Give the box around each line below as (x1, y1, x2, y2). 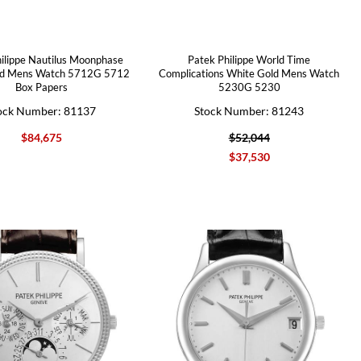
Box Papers (15, 80, 68, 93)
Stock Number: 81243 (194, 103, 305, 118)
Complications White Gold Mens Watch (159, 66, 340, 80)
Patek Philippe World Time (188, 52, 311, 66)
